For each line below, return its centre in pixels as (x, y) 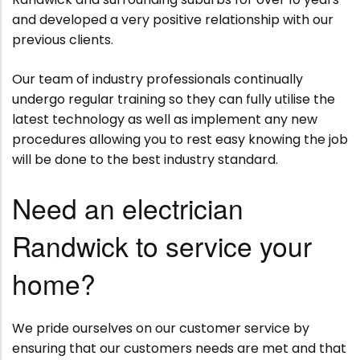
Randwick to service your (162, 245)
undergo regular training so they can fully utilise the (174, 99)
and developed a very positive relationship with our (173, 20)
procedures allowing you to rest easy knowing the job (180, 139)
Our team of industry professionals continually (157, 79)
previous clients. (63, 40)
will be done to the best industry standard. (147, 160)
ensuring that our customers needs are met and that (179, 348)
